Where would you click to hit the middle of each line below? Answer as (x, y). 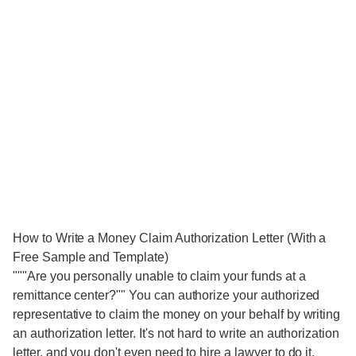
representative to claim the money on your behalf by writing (177, 314)
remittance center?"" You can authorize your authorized (166, 295)
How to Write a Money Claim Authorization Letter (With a (170, 238)
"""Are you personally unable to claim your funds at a (159, 276)
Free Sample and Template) (91, 257)
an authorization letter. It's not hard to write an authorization (176, 333)
